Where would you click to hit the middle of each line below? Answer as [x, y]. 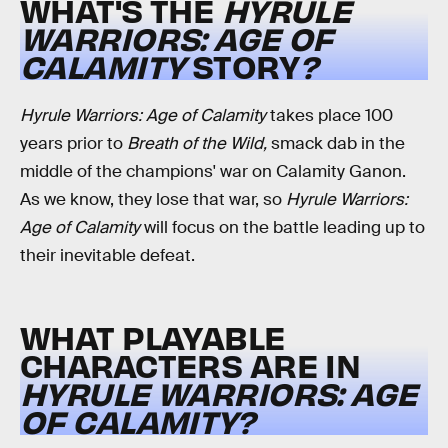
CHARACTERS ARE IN [190, 365]
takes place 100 [329, 115]
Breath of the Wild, [199, 143]
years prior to [73, 143]
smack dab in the [338, 143]
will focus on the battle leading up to [282, 227]
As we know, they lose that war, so [153, 199]
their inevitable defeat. [107, 255]
